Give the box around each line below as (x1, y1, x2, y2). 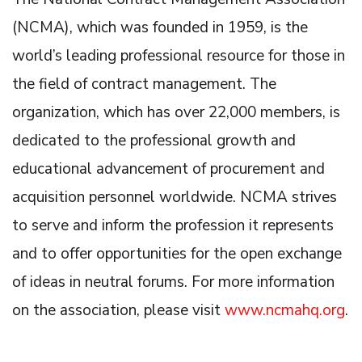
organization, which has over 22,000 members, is (12, 101, 340, 123)
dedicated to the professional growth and (12, 129, 296, 151)
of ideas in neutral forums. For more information (12, 271, 335, 293)
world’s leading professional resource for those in (12, 44, 345, 66)
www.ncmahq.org (225, 299, 345, 321)
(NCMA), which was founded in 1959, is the (12, 16, 308, 38)
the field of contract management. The (12, 73, 276, 95)
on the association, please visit (12, 299, 225, 321)
